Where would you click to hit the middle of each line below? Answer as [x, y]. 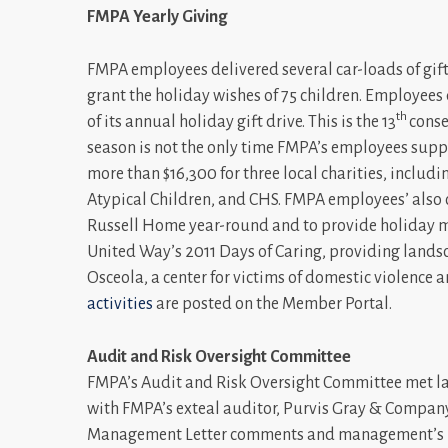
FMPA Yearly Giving [157, 16]
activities [120, 303]
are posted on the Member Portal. [272, 303]
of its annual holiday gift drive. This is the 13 [241, 121]
